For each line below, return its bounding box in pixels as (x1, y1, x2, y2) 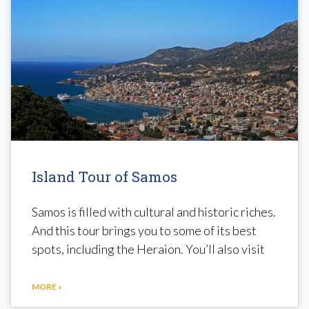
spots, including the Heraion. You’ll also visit (32, 241, 265, 257)
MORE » (32, 281, 62, 292)
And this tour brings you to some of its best (32, 222, 257, 238)
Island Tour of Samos (32, 166, 177, 186)
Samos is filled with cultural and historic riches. (32, 203, 276, 219)
